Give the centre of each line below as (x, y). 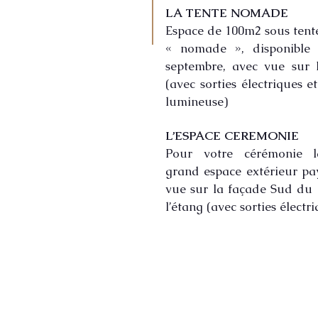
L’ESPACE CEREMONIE (232, 136)
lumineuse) (197, 102)
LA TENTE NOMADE (227, 13)
